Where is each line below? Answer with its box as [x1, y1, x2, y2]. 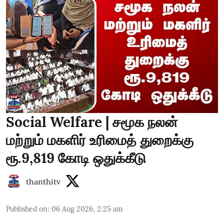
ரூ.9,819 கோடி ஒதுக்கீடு [6, 148, 146, 167]
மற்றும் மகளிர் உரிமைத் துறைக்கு [6, 130, 193, 149]
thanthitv [26, 176, 60, 186]
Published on [6, 204, 47, 213]
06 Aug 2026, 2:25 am [51, 204, 123, 213]
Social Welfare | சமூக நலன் [6, 112, 178, 131]
